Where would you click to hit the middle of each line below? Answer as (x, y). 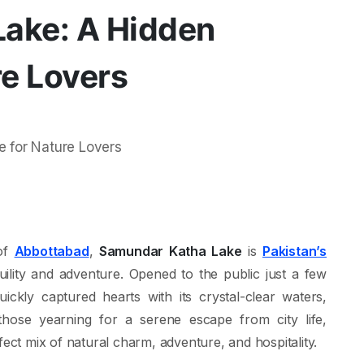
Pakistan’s (294, 251)
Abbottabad (52, 251)
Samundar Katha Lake (170, 251)
